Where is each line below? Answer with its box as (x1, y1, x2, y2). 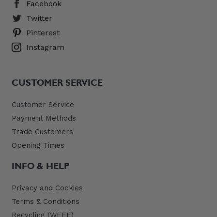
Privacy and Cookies (12, 184, 83, 193)
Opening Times (12, 140, 64, 150)
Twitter (26, 14, 52, 23)
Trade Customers (12, 127, 73, 136)
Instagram (26, 43, 64, 52)
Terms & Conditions (12, 197, 79, 206)
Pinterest (26, 28, 60, 37)
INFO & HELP (12, 161, 70, 172)
